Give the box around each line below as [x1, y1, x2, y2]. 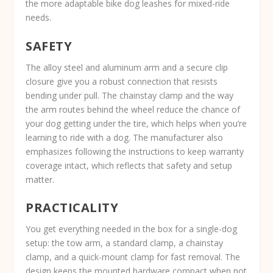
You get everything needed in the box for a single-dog [26, 223, 238, 235]
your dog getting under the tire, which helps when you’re [26, 117, 247, 129]
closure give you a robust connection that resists [26, 75, 218, 87]
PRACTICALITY [26, 199, 119, 216]
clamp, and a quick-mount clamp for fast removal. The [26, 251, 241, 263]
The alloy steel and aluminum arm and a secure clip [26, 61, 229, 73]
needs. [26, 12, 52, 24]
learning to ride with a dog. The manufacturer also [26, 131, 224, 143]
